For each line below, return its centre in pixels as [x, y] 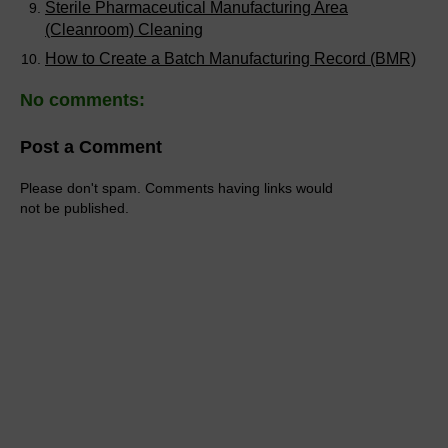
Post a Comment [91, 146]
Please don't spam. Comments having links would [176, 187]
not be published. [74, 207]
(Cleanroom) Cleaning [124, 29]
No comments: [82, 100]
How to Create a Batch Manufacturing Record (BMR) [230, 58]
